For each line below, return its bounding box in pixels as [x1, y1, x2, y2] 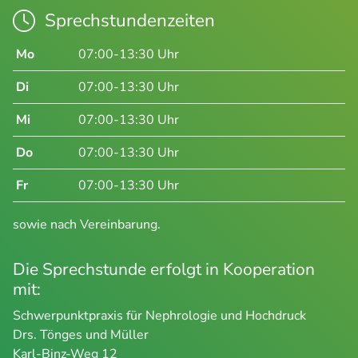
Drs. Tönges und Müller [13, 325, 149, 344]
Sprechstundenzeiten [45, 7, 215, 33]
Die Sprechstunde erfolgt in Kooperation [13, 257, 315, 280]
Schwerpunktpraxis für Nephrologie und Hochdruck [13, 306, 306, 324]
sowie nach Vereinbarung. [13, 215, 161, 233]
